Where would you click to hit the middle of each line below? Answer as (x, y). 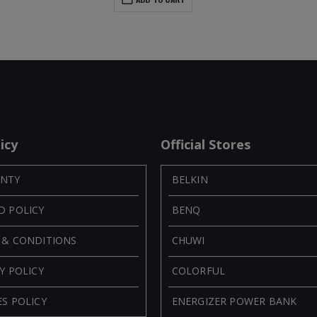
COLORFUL (198, 271)
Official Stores (205, 144)
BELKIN (190, 180)
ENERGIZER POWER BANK (234, 301)
